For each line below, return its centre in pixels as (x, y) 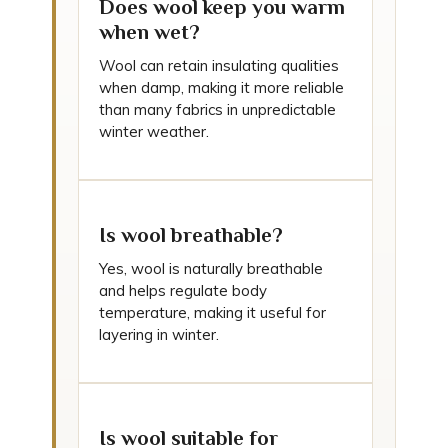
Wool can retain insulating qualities (219, 65)
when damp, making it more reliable (221, 87)
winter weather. (154, 131)
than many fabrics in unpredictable (217, 109)
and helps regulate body (183, 290)
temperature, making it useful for (212, 312)
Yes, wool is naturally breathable (211, 268)
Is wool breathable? (191, 235)
